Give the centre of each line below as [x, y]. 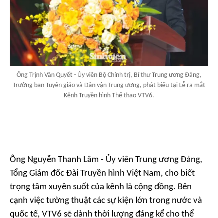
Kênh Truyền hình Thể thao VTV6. [109, 95]
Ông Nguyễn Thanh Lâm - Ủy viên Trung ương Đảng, [106, 160]
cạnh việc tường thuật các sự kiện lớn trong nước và [106, 200]
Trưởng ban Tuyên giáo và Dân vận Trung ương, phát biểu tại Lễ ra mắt [109, 85]
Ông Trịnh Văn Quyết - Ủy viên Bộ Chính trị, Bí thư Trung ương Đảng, [109, 75]
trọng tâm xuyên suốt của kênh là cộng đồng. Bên [101, 187]
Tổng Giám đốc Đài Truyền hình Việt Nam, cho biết [102, 173]
